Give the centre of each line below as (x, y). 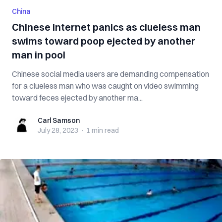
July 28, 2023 (58, 130)
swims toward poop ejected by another (104, 41)
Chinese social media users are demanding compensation (111, 74)
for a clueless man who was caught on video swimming (105, 86)
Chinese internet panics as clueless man (106, 27)
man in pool (39, 55)
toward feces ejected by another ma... (77, 98)
